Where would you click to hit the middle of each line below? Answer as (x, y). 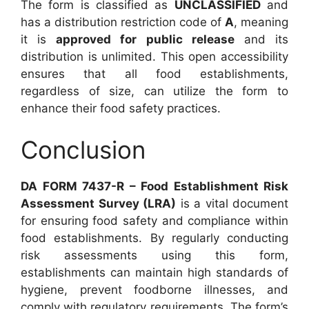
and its (261, 39)
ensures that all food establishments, (154, 74)
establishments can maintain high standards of (154, 272)
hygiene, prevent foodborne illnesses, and (154, 289)
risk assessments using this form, (154, 255)
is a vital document (232, 203)
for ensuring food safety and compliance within (154, 220)
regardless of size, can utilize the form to (154, 91)
